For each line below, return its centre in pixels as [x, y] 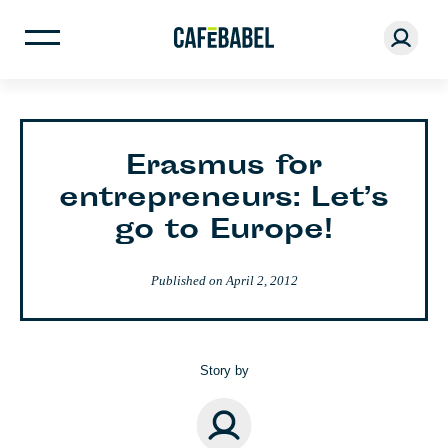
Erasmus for [224, 167]
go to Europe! [224, 231]
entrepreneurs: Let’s [224, 199]
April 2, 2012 [261, 280]
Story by [224, 370]
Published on [188, 280]
